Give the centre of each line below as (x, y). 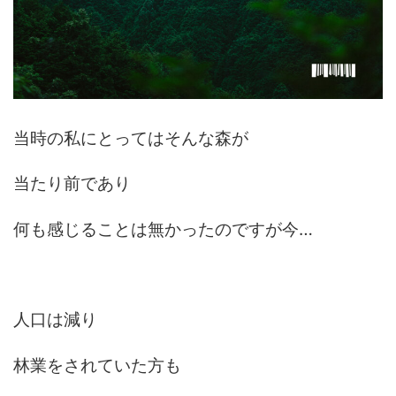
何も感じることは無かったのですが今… (164, 228)
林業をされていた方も (98, 365)
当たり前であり (72, 183)
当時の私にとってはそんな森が (131, 137)
